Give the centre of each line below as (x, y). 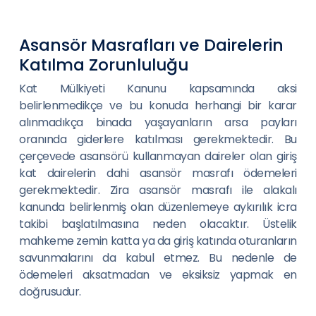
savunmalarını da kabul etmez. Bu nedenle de (158, 258)
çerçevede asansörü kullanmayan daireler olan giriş (158, 156)
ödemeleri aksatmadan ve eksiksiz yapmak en (158, 275)
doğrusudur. (50, 292)
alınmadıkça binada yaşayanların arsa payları (158, 122)
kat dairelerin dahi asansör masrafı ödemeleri (158, 173)
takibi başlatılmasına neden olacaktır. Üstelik (158, 224)
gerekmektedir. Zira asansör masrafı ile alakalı (158, 190)
